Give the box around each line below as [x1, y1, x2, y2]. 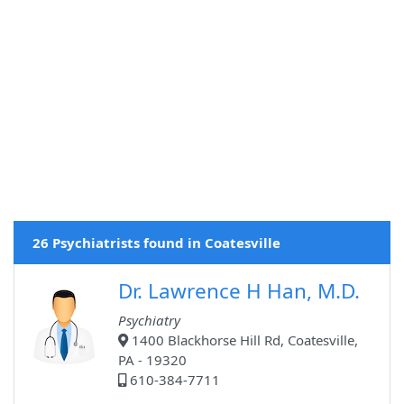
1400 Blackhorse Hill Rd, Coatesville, [128, 331, 358, 350]
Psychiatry [118, 311, 180, 330]
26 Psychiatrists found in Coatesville [32, 234, 280, 252]
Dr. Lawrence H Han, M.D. [118, 277, 360, 306]
